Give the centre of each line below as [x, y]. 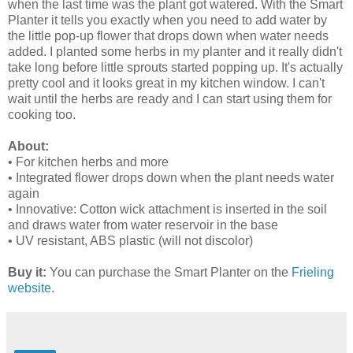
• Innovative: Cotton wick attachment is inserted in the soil [167, 210]
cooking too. [42, 115]
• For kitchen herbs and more [88, 162]
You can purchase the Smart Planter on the [171, 273]
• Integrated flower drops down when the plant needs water [171, 178]
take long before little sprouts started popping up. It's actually [175, 68]
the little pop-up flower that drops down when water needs [168, 36]
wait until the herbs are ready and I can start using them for [170, 99]
